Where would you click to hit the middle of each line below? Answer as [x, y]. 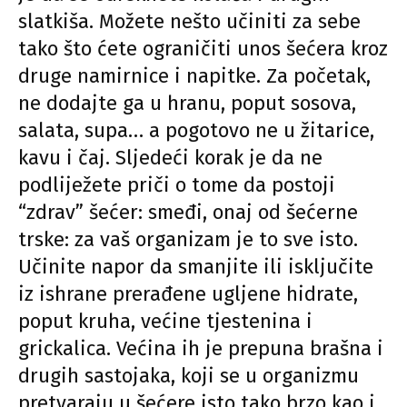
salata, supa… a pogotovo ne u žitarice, [196, 131]
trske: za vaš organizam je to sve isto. [188, 240]
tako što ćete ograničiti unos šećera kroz [203, 49]
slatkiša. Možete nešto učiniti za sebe [189, 22]
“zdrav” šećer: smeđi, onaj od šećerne [188, 213]
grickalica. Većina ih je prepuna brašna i [201, 349]
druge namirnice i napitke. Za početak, [194, 76]
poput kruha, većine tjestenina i [165, 322]
